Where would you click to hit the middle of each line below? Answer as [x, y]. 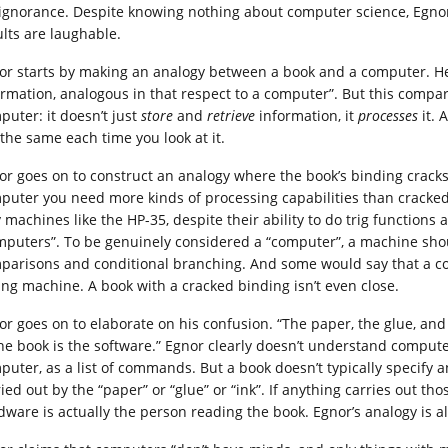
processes [390, 115]
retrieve [231, 115]
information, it [306, 115]
